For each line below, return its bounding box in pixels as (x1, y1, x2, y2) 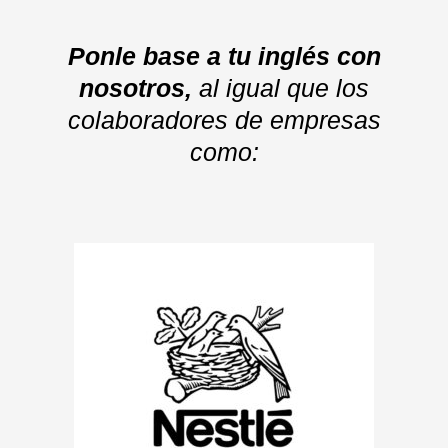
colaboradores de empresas (67, 106, 381, 135)
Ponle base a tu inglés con (67, 42, 381, 71)
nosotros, (79, 74, 199, 103)
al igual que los (199, 74, 369, 103)
